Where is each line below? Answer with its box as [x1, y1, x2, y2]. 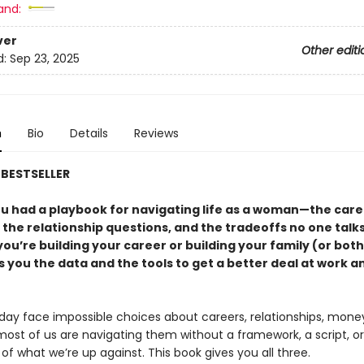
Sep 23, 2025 [9, 50, 80, 67]
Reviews [133, 125, 179, 141]
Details [69, 125, 108, 141]
